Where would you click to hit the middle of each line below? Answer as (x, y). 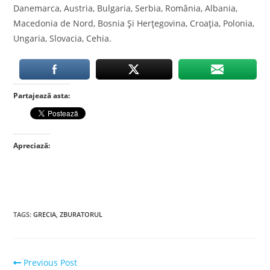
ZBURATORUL (81, 214)
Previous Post (49, 262)
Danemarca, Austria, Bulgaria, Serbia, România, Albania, (126, 8)
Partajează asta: (42, 96)
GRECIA (45, 214)
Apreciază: (32, 146)
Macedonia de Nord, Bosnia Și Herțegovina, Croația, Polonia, (134, 23)
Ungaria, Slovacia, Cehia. (63, 38)
